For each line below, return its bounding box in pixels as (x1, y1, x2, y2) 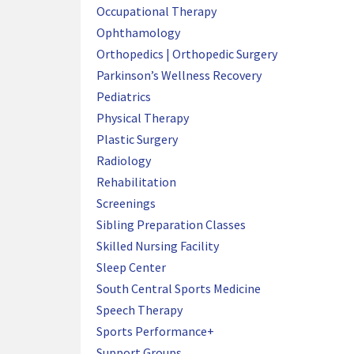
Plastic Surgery (96, 131, 178, 147)
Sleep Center (96, 259, 166, 275)
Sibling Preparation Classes (96, 217, 246, 232)
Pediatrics (96, 88, 151, 104)
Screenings (96, 195, 156, 211)
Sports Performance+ (96, 323, 214, 339)
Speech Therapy (96, 302, 183, 318)
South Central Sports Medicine (96, 281, 261, 296)
